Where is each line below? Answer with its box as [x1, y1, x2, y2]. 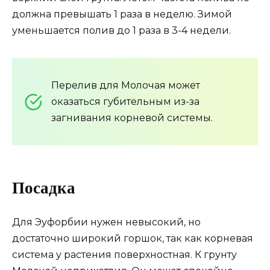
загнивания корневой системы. [51, 112, 213, 124]
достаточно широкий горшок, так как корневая [12, 232, 253, 244]
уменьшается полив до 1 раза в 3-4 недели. [12, 25, 231, 37]
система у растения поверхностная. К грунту [12, 248, 237, 260]
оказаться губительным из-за [51, 96, 199, 108]
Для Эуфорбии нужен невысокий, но [12, 216, 201, 228]
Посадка [12, 178, 75, 197]
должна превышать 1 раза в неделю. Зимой [12, 8, 232, 20]
